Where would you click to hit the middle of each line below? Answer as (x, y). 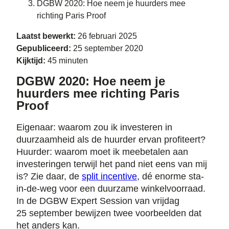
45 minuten (68, 61)
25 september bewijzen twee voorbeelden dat (109, 213)
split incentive (109, 177)
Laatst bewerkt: (47, 36)
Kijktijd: (32, 61)
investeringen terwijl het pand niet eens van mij (112, 164)
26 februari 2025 (107, 36)
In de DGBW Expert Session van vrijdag (98, 201)
